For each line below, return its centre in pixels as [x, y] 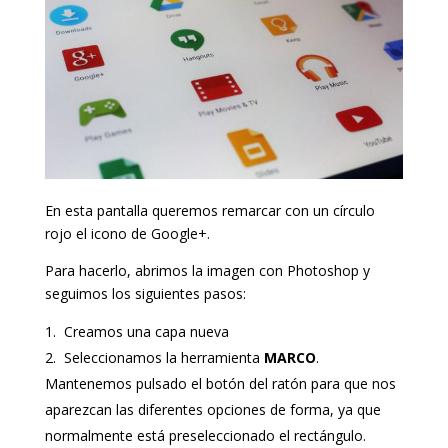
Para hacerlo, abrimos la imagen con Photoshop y [207, 271]
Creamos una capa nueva [144, 332]
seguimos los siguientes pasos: [145, 294]
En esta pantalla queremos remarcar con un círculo [209, 211]
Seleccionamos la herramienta [161, 358]
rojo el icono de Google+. [127, 234]
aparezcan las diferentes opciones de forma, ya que [212, 410]
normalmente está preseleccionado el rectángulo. [205, 436]
